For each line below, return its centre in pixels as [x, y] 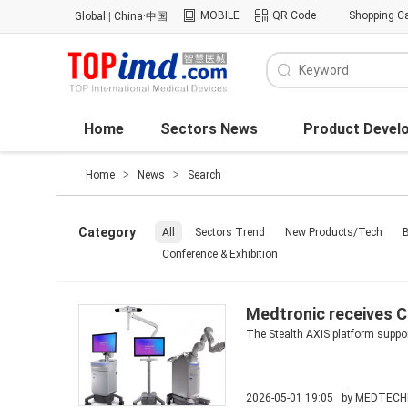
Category [107, 232]
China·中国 [141, 16]
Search [204, 175]
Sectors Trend [230, 232]
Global [90, 16]
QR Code [294, 15]
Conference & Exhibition [220, 254]
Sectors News [209, 129]
